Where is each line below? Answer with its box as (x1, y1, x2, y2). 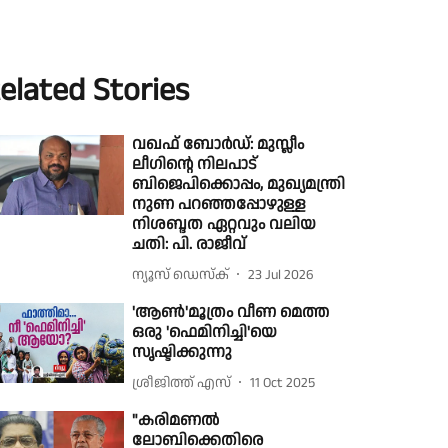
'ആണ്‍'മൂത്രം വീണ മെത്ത (132, 301, 330, 324)
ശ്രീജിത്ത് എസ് (132, 372, 232, 393)
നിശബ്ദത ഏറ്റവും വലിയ (132, 213, 317, 236)
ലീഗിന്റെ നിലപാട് (132, 153, 258, 176)
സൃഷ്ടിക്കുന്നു (132, 341, 233, 364)
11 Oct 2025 (250, 372, 316, 393)
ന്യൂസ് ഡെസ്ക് (132, 264, 230, 285)
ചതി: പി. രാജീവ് (132, 233, 247, 256)
